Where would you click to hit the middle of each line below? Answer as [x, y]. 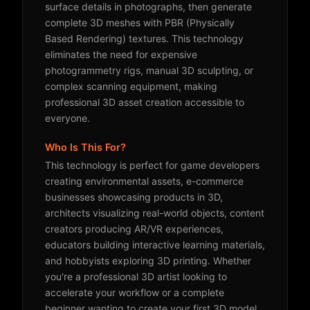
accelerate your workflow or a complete [135, 292]
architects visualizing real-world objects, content [155, 213]
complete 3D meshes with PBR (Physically [140, 22]
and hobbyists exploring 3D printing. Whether [148, 261]
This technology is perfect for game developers [152, 165]
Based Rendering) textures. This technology [144, 38]
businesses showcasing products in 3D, [134, 197]
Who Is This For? [85, 147]
